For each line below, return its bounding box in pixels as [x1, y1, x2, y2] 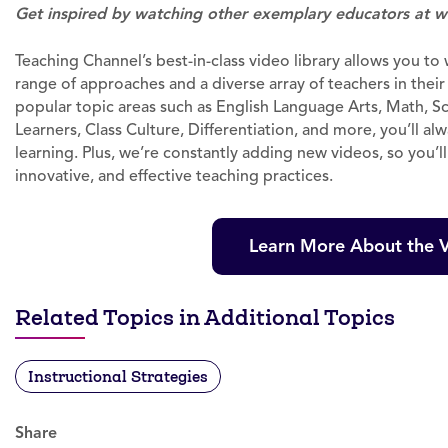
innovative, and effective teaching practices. [15, 166, 333, 186]
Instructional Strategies [28, 366, 208, 386]
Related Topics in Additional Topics [15, 304, 395, 331]
